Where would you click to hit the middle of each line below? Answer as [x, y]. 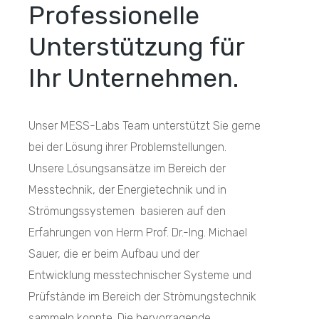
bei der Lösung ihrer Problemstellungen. [127, 147]
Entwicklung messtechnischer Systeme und [140, 276]
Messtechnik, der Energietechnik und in [127, 190]
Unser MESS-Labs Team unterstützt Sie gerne [145, 126]
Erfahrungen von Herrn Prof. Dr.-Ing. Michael [138, 233]
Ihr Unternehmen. [134, 78]
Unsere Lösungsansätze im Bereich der [127, 169]
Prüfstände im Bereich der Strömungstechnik [142, 297]
